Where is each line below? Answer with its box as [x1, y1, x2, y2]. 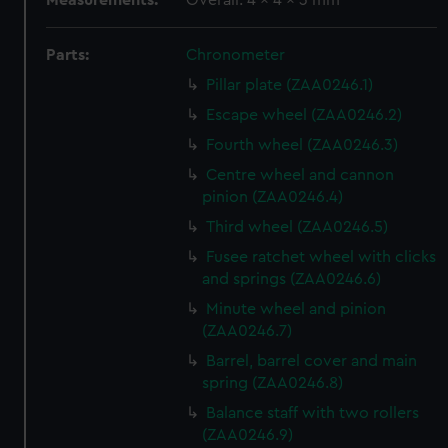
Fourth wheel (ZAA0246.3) [206, 137, 399, 153]
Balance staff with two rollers [206, 405, 420, 421]
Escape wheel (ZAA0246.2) [206, 107, 403, 123]
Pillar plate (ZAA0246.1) [206, 77, 374, 93]
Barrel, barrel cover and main [206, 353, 418, 369]
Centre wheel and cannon [206, 167, 395, 183]
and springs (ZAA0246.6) [202, 271, 382, 287]
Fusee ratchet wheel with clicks [206, 249, 437, 265]
